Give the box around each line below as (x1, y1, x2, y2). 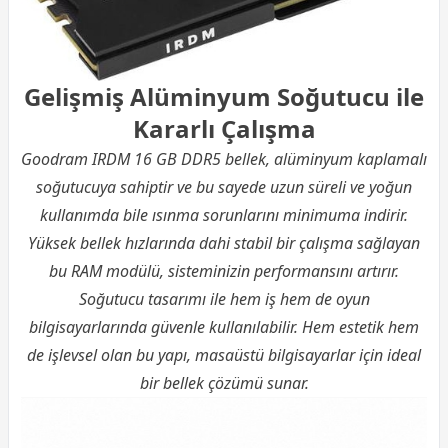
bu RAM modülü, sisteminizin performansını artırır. (49, 260, 399, 283)
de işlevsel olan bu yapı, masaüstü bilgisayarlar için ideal (27, 344, 421, 367)
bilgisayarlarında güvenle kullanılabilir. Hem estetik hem (29, 316, 419, 339)
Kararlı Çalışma (132, 112, 316, 146)
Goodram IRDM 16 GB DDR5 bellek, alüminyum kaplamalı (21, 148, 427, 171)
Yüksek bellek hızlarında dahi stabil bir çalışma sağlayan (28, 232, 420, 255)
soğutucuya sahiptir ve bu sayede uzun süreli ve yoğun (36, 176, 412, 199)
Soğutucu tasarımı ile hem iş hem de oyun (78, 288, 370, 311)
